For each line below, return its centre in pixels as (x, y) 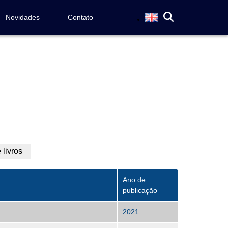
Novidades (22, 17)
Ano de (134, 180)
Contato (80, 17)
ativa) (32, 163)
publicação (140, 191)
